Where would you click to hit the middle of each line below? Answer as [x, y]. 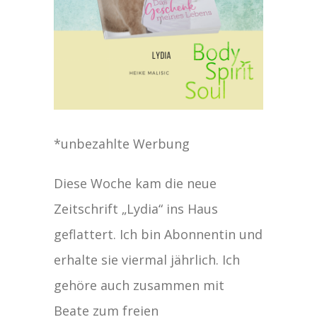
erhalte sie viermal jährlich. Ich [147, 259]
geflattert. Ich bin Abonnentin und [158, 234]
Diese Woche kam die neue [136, 183]
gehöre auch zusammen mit [139, 285]
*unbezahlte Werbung [122, 143]
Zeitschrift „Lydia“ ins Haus [136, 208]
